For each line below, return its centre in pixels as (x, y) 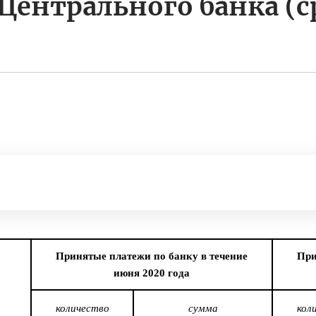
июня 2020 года (152, 273)
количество (82, 309)
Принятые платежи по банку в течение (152, 256)
